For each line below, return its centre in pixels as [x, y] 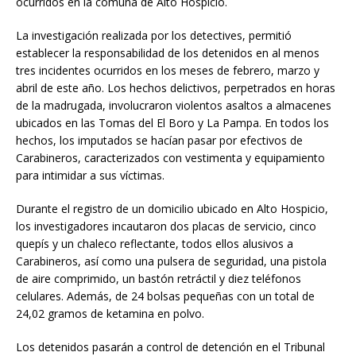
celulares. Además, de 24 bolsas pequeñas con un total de [165, 296]
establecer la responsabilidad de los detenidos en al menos [168, 53]
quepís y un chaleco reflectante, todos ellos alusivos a [155, 244]
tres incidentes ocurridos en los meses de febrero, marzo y [168, 71]
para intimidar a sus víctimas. [90, 176]
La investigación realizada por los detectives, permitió [154, 36]
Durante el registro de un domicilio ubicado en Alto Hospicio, [172, 209]
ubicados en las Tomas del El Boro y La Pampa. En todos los [172, 123]
